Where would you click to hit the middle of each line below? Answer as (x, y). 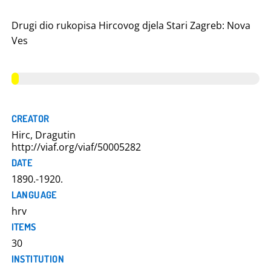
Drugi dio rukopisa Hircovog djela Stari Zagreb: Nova (131, 25)
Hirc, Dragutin (43, 135)
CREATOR (30, 119)
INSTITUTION (38, 259)
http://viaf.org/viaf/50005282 (76, 147)
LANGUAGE (34, 195)
